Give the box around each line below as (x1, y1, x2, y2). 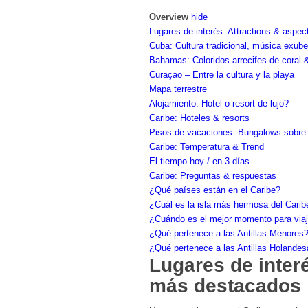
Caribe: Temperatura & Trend (149, 142, 264, 153)
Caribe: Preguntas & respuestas (149, 170, 276, 181)
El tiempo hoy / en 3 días (149, 156, 250, 167)
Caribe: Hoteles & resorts (149, 113, 250, 124)
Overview (149, 12, 188, 23)
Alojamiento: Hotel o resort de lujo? (149, 98, 289, 109)
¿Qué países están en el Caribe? (149, 185, 280, 196)
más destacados (149, 275, 301, 297)
